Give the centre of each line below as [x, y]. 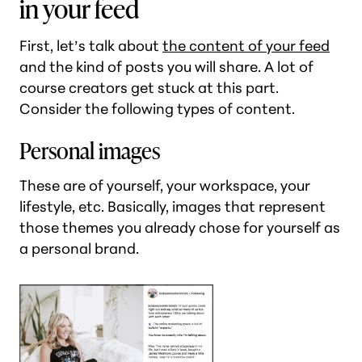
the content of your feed [246, 46]
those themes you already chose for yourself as [180, 227]
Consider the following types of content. [157, 109]
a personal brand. [79, 248]
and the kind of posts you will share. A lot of [166, 67]
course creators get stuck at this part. [149, 88]
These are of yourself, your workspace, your [165, 185]
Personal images [90, 150]
